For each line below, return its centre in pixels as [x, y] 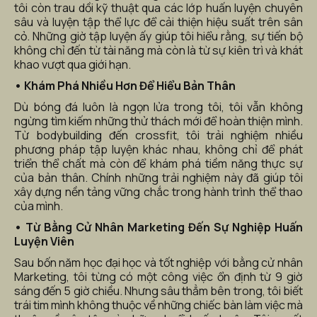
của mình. [39, 206]
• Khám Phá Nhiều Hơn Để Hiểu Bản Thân [125, 86]
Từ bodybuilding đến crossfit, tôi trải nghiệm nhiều [158, 135]
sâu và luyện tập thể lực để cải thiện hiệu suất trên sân [158, 22]
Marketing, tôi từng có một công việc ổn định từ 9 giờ [158, 277]
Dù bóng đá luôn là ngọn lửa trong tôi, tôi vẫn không [158, 107]
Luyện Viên [44, 241]
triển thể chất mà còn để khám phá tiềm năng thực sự [158, 163]
